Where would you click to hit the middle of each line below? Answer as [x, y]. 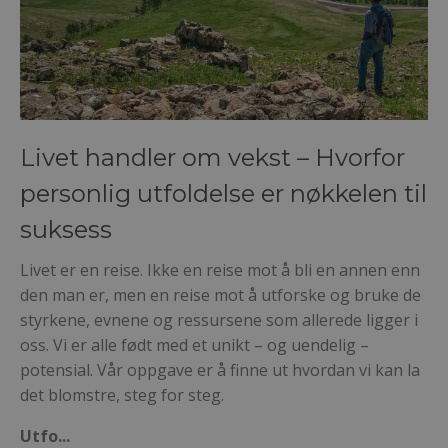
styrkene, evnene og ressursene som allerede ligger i [219, 320]
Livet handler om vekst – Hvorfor [212, 158]
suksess [66, 230]
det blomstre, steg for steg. [122, 395]
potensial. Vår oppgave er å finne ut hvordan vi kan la [220, 370]
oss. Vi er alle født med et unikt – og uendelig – [194, 345]
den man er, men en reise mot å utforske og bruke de [220, 295]
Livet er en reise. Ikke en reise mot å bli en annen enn [220, 270]
